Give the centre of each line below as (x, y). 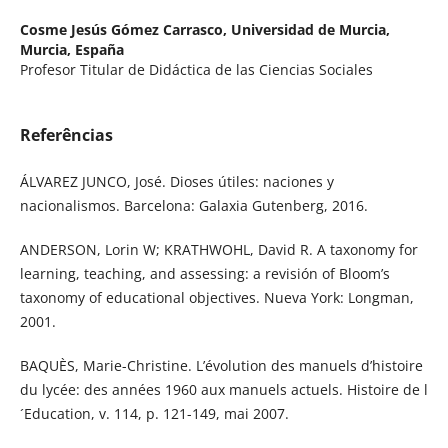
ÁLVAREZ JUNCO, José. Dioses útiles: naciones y (176, 182)
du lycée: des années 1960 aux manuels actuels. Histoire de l (223, 390)
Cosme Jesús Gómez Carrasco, (125, 30)
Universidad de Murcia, (310, 30)
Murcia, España (71, 50)
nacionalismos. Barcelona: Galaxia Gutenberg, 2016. (193, 206)
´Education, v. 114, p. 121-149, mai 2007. (154, 414)
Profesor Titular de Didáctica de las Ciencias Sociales (196, 70)
